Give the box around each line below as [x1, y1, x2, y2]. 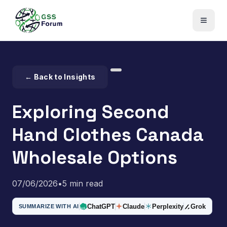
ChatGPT [87, 202, 115, 210]
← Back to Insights [25, 72, 96, 81]
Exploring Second [12, 100, 169, 124]
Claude [122, 202, 144, 210]
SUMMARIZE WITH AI [19, 203, 79, 210]
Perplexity [152, 202, 183, 210]
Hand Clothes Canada [12, 123, 204, 146]
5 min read [62, 178, 103, 188]
